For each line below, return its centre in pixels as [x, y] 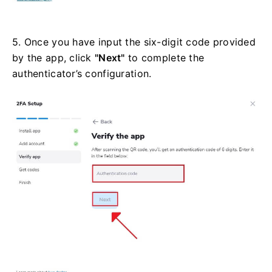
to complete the [165, 58]
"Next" [110, 58]
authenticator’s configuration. [82, 74]
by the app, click [54, 58]
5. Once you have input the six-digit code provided [134, 42]
